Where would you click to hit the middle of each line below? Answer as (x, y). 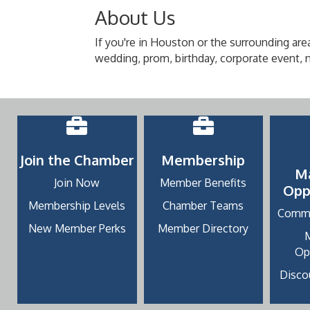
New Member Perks (77, 229)
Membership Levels (77, 206)
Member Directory (203, 229)
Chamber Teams (203, 206)
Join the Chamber (77, 160)
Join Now (77, 183)
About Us (135, 18)
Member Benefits (203, 183)
